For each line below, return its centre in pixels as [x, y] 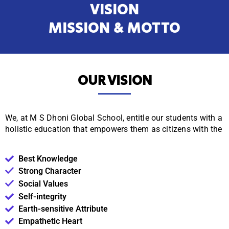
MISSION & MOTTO [114, 29]
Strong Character [50, 171]
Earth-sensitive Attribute [63, 209]
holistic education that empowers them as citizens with [107, 129]
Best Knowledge [48, 158]
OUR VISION [114, 81]
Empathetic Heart [51, 221]
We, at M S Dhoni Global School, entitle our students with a [114, 118]
